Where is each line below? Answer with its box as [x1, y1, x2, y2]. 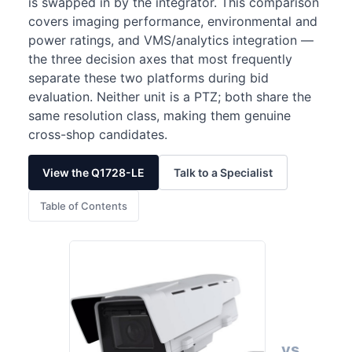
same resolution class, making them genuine [28, 108, 291, 123]
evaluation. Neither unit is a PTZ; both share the [28, 89, 311, 104]
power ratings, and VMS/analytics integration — [28, 32, 313, 48]
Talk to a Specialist [174, 166, 273, 179]
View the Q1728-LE [42, 166, 145, 179]
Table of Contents [40, 200, 127, 212]
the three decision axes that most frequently [28, 51, 292, 67]
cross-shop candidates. [28, 126, 167, 142]
